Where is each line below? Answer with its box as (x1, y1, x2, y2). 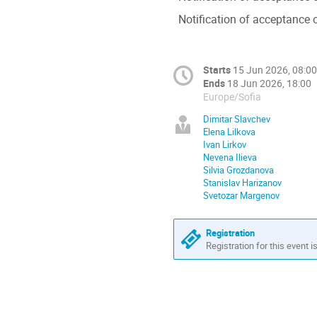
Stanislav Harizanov (203, 176, 282, 190)
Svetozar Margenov (203, 189, 279, 202)
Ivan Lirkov (203, 138, 246, 151)
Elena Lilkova (203, 125, 255, 139)
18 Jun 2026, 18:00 (227, 76, 311, 91)
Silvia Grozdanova (203, 163, 274, 177)
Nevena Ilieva (203, 151, 257, 164)
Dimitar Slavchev (203, 113, 270, 126)
